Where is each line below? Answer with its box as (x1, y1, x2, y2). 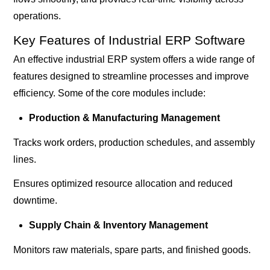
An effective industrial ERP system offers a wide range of (13, 54, 255, 64)
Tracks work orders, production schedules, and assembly (13, 137, 256, 148)
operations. (13, 10, 61, 21)
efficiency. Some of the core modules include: (13, 87, 206, 98)
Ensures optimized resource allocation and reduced (13, 178, 233, 189)
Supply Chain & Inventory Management (28, 220, 208, 231)
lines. (13, 154, 37, 165)
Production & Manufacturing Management (28, 112, 220, 123)
